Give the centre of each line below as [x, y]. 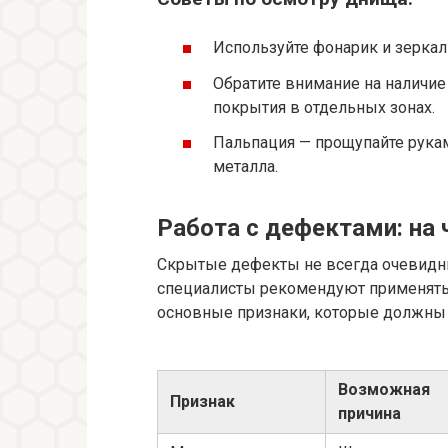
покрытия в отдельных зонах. [324, 107]
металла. [245, 166]
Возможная [384, 389]
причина [369, 413]
